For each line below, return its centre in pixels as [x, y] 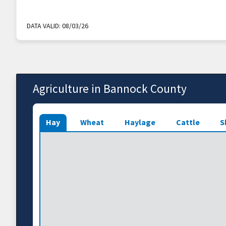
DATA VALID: [44, 26]
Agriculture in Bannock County [110, 89]
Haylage [140, 122]
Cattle [188, 122]
